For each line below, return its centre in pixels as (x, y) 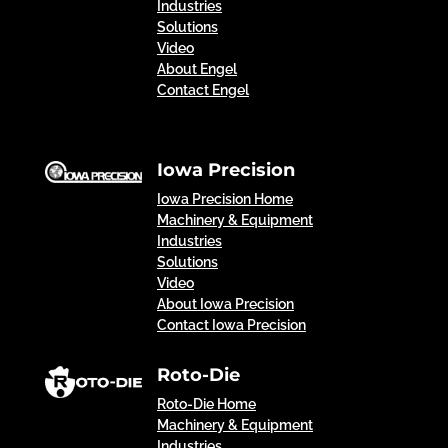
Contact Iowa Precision (231, 325)
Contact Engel (202, 90)
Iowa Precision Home (224, 199)
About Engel (196, 69)
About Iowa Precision (225, 304)
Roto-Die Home (206, 404)
